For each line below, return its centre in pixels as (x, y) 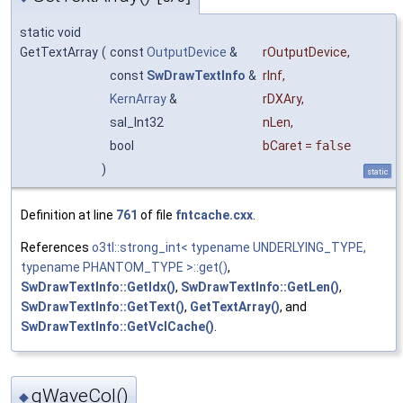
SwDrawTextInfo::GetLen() (260, 287)
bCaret (282, 145)
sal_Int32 (138, 122)
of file (157, 215)
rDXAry (282, 99)
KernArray (138, 99)
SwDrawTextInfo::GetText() (103, 306)
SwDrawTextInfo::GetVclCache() (117, 326)
